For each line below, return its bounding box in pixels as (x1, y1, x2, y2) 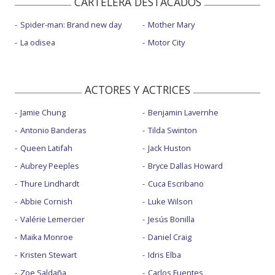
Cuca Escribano (147, 177, 204, 189)
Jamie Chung (20, 106, 66, 118)
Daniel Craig (147, 231, 192, 242)
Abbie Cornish (20, 195, 72, 207)
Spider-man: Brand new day (20, 18, 122, 30)
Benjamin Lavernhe (147, 106, 219, 118)
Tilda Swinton (147, 124, 197, 136)
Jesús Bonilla (147, 213, 195, 225)
